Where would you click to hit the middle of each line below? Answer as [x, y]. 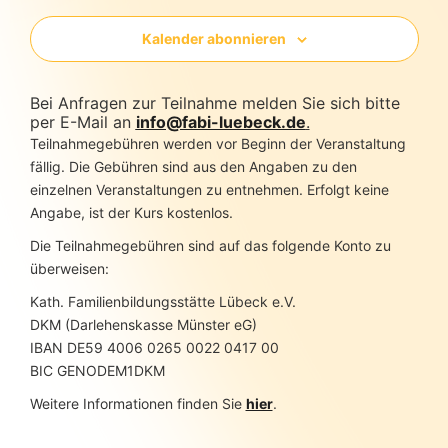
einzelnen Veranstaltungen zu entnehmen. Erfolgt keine [209, 189]
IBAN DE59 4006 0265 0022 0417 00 [154, 347]
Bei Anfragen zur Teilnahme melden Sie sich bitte [214, 103]
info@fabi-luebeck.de [220, 122]
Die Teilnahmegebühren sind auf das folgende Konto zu [210, 245]
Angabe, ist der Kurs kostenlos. [131, 212]
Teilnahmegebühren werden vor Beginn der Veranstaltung [217, 143]
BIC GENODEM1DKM [97, 370]
